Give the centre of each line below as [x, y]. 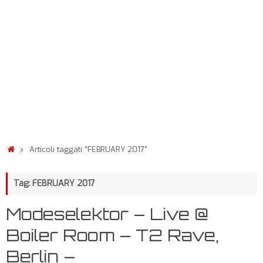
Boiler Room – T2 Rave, [112, 235]
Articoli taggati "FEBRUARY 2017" [89, 149]
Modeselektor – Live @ [107, 214]
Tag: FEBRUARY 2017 [54, 183]
